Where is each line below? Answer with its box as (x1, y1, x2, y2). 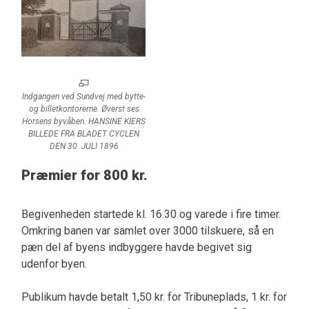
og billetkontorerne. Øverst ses (28, 103, 139, 114)
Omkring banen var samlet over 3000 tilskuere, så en (21, 223, 274, 237)
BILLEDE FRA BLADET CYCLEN (28, 128, 140, 139)
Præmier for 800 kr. (21, 166, 148, 183)
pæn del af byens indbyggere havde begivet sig (21, 240, 252, 254)
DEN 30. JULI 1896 (49, 141, 119, 151)
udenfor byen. (21, 257, 87, 270)
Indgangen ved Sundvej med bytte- (22, 91, 146, 101)
